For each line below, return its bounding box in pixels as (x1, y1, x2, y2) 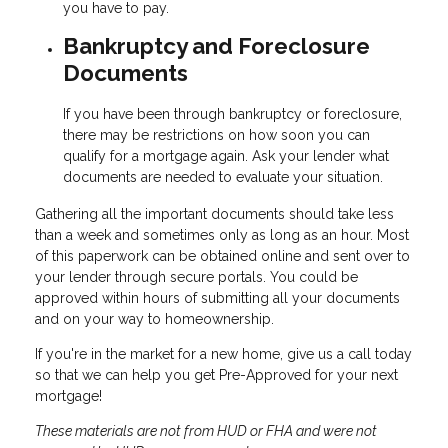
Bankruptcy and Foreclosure (63, 32, 370, 59)
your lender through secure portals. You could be (35, 269, 358, 286)
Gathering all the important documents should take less (35, 206, 394, 223)
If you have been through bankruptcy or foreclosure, (63, 105, 402, 122)
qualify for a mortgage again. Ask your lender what (63, 147, 389, 164)
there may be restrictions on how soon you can (63, 126, 370, 143)
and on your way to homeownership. (35, 311, 274, 328)
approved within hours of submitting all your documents (35, 290, 400, 307)
